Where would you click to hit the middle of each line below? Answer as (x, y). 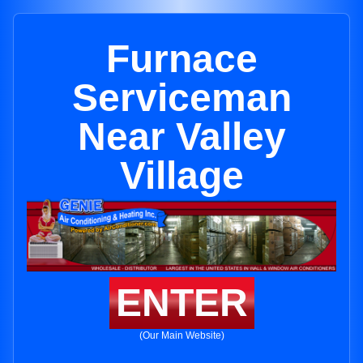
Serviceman (181, 98)
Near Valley (181, 137)
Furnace (181, 59)
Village (181, 175)
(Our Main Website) (181, 336)
